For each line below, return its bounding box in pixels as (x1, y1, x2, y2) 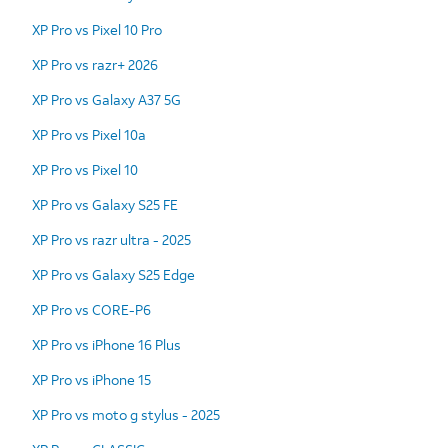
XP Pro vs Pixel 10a (32, 124, 146, 144)
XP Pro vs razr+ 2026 (32, 54, 158, 74)
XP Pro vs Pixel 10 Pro (32, 19, 162, 39)
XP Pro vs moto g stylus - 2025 (32, 404, 220, 424)
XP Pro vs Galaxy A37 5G (32, 89, 181, 109)
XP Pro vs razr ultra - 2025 (32, 229, 191, 249)
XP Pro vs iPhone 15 (32, 369, 151, 389)
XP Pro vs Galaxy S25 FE (32, 194, 178, 214)
